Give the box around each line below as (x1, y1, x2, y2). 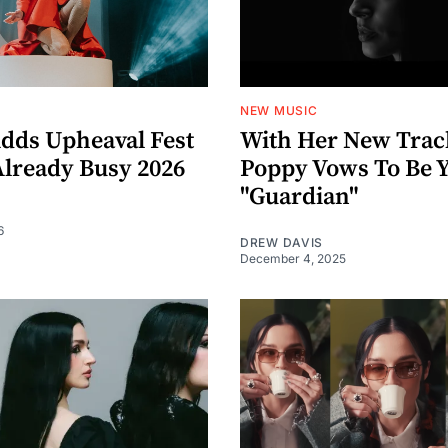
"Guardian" (240, 181, 359, 212)
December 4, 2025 (240, 250, 346, 266)
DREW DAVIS (240, 234, 323, 250)
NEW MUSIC (240, 102, 318, 118)
